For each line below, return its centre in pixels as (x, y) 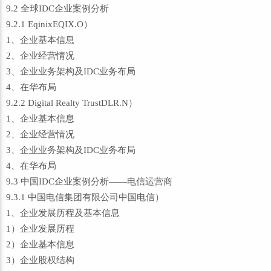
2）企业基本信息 (40, 244)
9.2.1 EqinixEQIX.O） (49, 24)
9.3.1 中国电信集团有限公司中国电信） (85, 197)
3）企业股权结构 (40, 260)
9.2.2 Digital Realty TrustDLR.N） (72, 103)
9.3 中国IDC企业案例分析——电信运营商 (89, 181)
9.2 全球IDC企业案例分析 (57, 8)
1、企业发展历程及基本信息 (63, 213)
